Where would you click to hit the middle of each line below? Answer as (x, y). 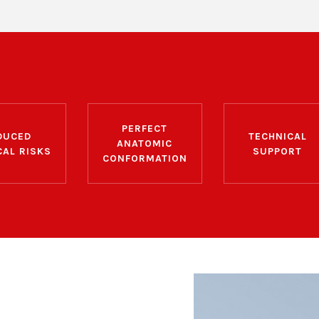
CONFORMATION (145, 159)
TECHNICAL (277, 136)
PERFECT (145, 129)
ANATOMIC (145, 144)
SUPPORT (278, 151)
